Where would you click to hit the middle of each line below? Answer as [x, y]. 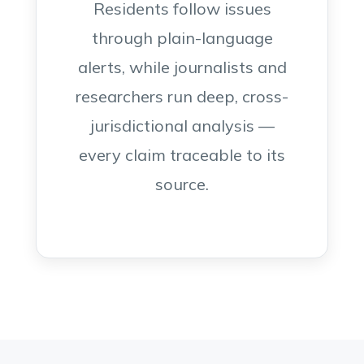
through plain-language [182, 38]
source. [182, 184]
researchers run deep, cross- [182, 96]
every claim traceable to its [182, 155]
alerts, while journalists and [182, 67]
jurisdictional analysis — [182, 126]
